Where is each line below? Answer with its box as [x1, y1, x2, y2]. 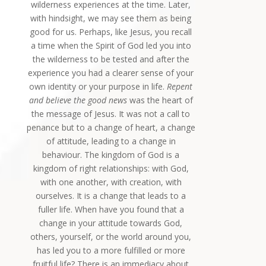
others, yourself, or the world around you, [30, 230, 192, 242]
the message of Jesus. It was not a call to [31, 107, 191, 119]
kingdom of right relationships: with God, [33, 162, 189, 174]
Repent [167, 80, 193, 92]
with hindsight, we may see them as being [30, 12, 192, 24]
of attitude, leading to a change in [46, 135, 176, 147]
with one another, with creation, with [40, 176, 182, 188]
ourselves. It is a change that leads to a [36, 189, 186, 201]
